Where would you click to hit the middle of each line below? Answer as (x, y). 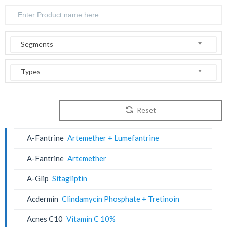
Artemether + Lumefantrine (113, 138)
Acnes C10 (45, 219)
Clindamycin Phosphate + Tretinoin (121, 198)
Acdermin (43, 198)
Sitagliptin (70, 178)
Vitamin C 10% (91, 219)
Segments (37, 44)
